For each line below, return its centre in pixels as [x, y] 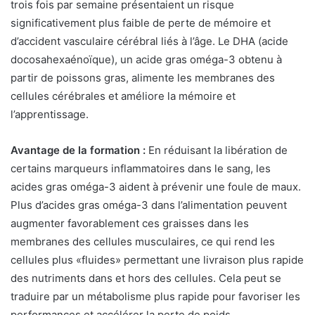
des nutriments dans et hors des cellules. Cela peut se [146, 278]
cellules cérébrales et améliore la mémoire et [123, 96]
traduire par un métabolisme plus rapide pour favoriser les [155, 296]
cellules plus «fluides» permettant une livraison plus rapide [157, 260]
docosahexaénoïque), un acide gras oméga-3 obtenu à [146, 59]
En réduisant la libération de [217, 150]
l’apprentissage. [50, 114]
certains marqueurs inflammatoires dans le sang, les [141, 168]
